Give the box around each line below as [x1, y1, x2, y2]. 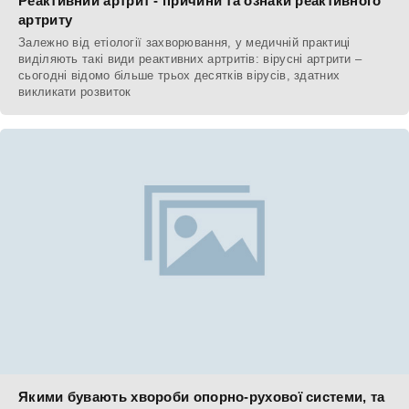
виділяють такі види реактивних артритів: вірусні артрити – [18, 51, 362, 66]
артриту [18, 11, 73, 27]
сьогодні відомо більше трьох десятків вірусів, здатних [18, 68, 341, 82]
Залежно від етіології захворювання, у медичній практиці [18, 35, 351, 49]
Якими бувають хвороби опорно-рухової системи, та [18, 388, 385, 404]
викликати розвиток [18, 84, 131, 99]
